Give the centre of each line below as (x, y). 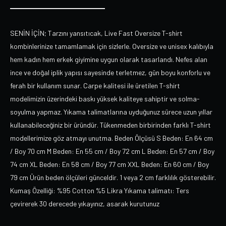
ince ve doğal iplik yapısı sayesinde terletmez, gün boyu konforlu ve (110, 72)
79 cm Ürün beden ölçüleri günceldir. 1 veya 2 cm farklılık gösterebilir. (113, 177)
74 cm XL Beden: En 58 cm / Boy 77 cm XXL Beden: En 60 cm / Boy (109, 164)
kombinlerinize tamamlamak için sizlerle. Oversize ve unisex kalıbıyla (112, 46)
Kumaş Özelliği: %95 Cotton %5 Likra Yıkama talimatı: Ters (100, 190)
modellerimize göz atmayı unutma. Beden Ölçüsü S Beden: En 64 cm (111, 138)
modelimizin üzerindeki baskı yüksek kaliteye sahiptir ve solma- (105, 99)
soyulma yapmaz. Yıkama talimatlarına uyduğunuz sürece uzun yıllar (111, 112)
